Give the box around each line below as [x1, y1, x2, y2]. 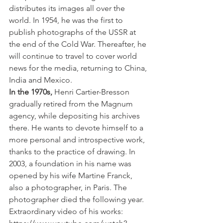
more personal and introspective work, [9, 135, 147, 144]
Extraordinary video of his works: [9, 207, 125, 216]
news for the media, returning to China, [9, 63, 149, 73]
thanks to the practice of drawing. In [9, 147, 137, 156]
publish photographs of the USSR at [9, 27, 138, 37]
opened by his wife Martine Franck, [9, 171, 134, 180]
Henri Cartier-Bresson [52, 87, 131, 97]
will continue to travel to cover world [9, 51, 139, 61]
